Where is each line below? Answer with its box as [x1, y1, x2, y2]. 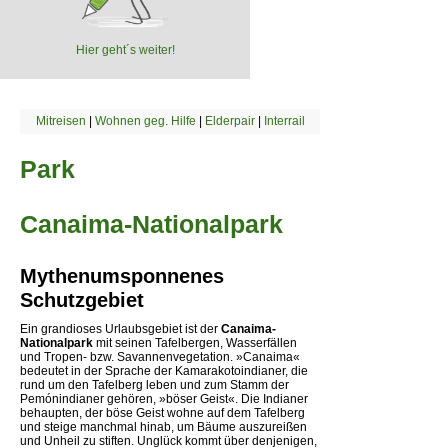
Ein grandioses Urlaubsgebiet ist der [20, 321, 221, 336]
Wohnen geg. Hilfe [94, 113, 196, 128]
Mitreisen [35, 113, 86, 128]
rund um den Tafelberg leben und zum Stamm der [20, 377, 289, 392]
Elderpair [204, 113, 255, 128]
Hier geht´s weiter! [75, 42, 175, 57]
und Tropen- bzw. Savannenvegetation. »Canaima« [20, 349, 300, 364]
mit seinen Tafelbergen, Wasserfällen [93, 335, 297, 350]
